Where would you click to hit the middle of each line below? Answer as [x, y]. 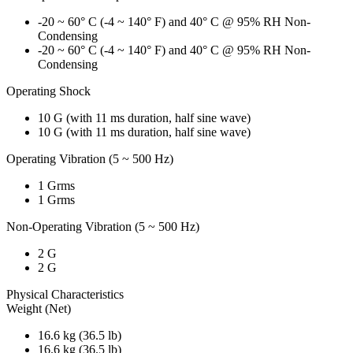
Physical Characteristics [65, 294]
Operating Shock [48, 91]
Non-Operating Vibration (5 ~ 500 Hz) [103, 226]
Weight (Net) [39, 308]
